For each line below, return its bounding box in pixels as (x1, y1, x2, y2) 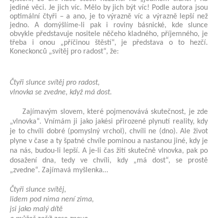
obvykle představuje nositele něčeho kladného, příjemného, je (10, 30, 208, 38)
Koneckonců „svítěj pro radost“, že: (10, 47, 119, 55)
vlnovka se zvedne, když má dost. (10, 88, 112, 96)
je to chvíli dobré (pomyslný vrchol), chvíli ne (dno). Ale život (10, 127, 208, 135)
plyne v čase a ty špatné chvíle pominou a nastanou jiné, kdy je (10, 137, 208, 145)
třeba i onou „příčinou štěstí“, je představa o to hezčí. (10, 38, 208, 47)
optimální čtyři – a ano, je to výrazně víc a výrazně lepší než (10, 12, 208, 20)
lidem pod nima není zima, (10, 195, 94, 203)
